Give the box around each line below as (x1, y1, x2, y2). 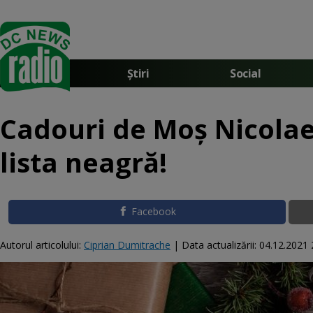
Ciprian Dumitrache (84, 238, 170, 252)
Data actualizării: (182, 238, 259, 252)
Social (230, 65, 261, 81)
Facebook (131, 205, 177, 218)
